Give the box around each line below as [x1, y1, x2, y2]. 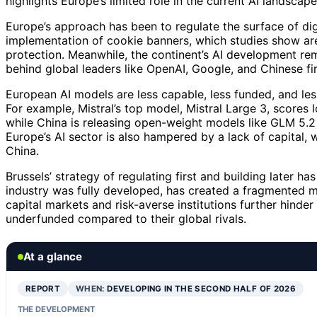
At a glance [23, 250, 82, 264]
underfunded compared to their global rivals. [6, 212, 246, 226]
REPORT [25, 284, 61, 294]
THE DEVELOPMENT [18, 304, 95, 315]
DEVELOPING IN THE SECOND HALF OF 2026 [107, 284, 296, 294]
